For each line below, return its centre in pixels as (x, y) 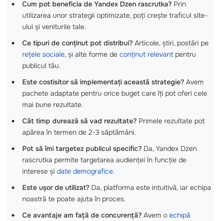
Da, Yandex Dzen (169, 148)
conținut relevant (146, 54)
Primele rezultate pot (171, 121)
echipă (180, 215)
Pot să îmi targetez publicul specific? (82, 148)
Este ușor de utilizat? (56, 187)
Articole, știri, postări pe (171, 43)
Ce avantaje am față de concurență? (82, 215)
